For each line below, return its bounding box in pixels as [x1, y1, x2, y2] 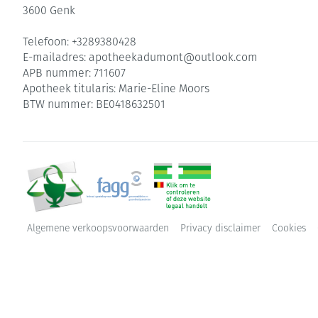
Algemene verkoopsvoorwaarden [27, 224, 169, 234]
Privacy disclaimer [180, 224, 261, 234]
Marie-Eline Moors [119, 84, 209, 95]
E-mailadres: [23, 53, 89, 64]
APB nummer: [23, 68, 94, 79]
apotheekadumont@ [89, 53, 194, 64]
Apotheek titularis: [23, 84, 119, 95]
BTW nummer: [23, 99, 96, 111]
